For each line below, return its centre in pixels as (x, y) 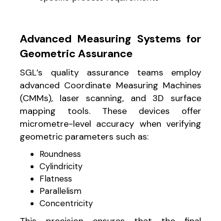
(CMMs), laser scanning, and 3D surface (110, 98)
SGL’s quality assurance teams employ (110, 72)
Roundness (60, 154)
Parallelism (60, 191)
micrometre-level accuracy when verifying (110, 124)
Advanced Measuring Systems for (110, 38)
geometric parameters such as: (84, 136)
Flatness (56, 178)
